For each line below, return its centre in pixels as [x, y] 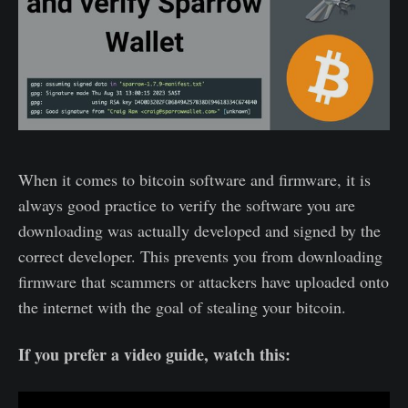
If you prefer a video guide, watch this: [154, 354]
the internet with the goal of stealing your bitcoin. [182, 306]
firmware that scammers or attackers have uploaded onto [204, 281]
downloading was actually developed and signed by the [199, 230]
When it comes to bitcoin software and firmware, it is [194, 179]
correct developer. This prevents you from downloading [200, 255]
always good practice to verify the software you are [187, 204]
